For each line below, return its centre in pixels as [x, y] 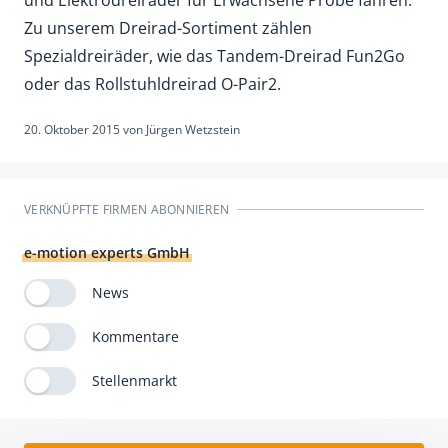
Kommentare [135, 337]
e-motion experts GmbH [107, 252]
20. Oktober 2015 [72, 129]
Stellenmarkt [134, 381]
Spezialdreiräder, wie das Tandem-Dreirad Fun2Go [214, 55]
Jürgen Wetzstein [193, 129]
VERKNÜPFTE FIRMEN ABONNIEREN [126, 209]
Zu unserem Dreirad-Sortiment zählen [168, 27]
